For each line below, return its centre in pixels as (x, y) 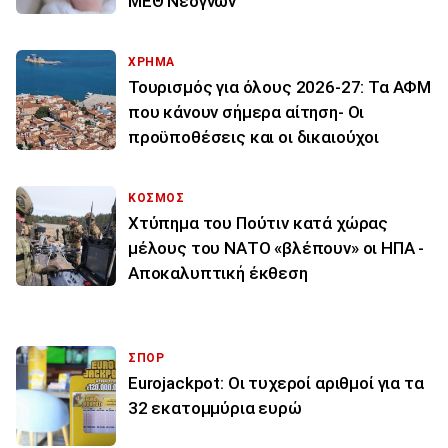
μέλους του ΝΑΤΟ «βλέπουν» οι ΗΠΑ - (276, 248)
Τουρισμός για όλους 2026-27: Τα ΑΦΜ (280, 87)
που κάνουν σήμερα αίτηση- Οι (246, 112)
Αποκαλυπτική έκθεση (218, 273)
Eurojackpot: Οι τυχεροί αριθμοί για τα (276, 383)
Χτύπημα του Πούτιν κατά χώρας (258, 223)
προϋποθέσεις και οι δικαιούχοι (253, 137)
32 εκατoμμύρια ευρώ (215, 408)
